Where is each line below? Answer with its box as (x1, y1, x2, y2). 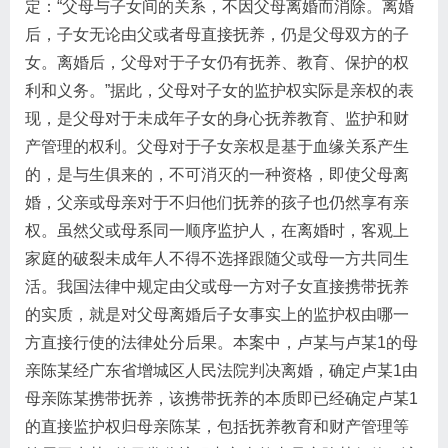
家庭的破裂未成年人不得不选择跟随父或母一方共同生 (25, 250, 409, 267)
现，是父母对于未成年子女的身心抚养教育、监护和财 (25, 110, 409, 127)
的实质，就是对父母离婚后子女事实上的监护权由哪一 (25, 306, 409, 323)
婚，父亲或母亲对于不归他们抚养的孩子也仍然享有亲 (25, 194, 409, 211)
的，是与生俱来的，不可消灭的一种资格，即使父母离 (25, 166, 409, 183)
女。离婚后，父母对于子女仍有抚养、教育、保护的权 (25, 54, 409, 71)
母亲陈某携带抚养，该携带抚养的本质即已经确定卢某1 (25, 390, 418, 407)
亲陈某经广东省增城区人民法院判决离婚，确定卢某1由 (25, 362, 418, 379)
